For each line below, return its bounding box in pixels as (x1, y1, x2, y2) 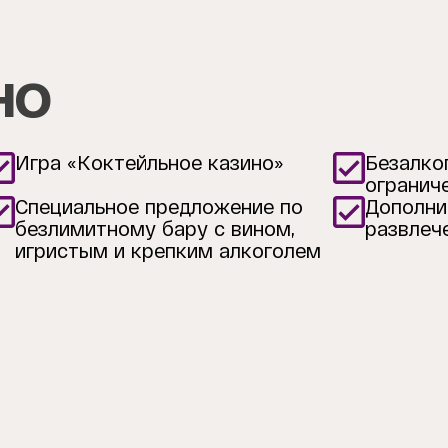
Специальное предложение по (14, 195, 303, 218)
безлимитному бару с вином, (14, 217, 295, 240)
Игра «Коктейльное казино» (14, 151, 283, 174)
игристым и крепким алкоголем (14, 239, 321, 262)
